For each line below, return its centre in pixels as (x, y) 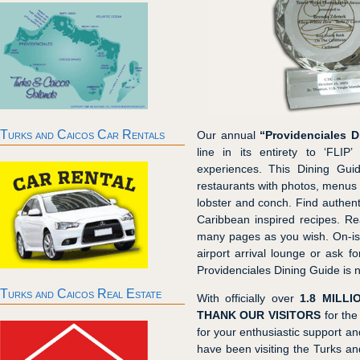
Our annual (228, 135)
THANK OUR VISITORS (259, 315)
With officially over (248, 298)
